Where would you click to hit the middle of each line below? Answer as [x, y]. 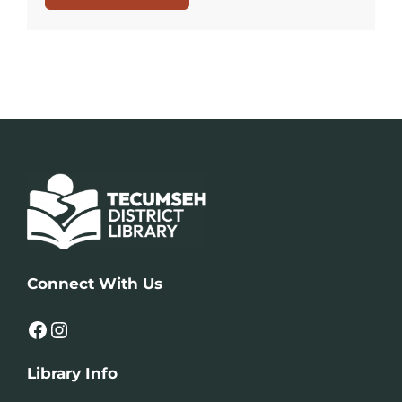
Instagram [59, 328]
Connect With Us [95, 284]
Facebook [32, 328]
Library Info [72, 374]
